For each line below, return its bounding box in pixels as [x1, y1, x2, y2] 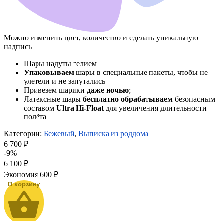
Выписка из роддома [78, 129, 148, 138]
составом [24, 103, 56, 112]
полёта [24, 112, 46, 121]
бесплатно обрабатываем [83, 94, 173, 103]
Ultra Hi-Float [56, 103, 104, 112]
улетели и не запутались [24, 76, 105, 85]
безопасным [173, 94, 215, 103]
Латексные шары [24, 94, 83, 103]
